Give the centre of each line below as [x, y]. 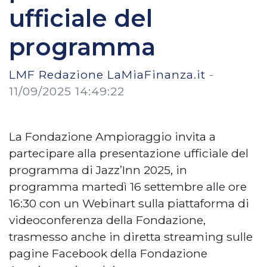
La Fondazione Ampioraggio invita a [112, 136]
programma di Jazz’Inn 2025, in [98, 170]
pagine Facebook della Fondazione [108, 253]
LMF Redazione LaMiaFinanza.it [107, 74]
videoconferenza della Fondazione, [107, 220]
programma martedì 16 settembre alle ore [128, 187]
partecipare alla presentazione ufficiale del [129, 153]
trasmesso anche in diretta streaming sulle [131, 237]
